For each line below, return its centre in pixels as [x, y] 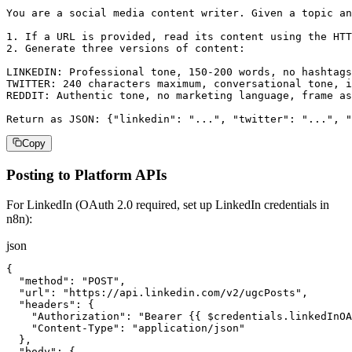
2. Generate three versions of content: [126, 48]
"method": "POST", [66, 281]
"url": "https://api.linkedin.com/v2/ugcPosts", [157, 293]
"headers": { [50, 305]
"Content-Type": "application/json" [126, 328]
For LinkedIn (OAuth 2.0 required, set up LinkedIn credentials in [168, 205]
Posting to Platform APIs [86, 174]
